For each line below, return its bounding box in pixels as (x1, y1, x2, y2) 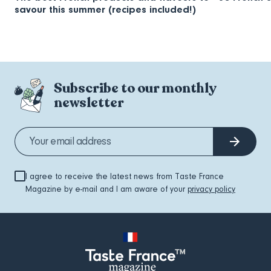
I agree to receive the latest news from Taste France (25, 172, 224, 182)
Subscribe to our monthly (54, 79, 217, 97)
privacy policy (188, 184, 235, 195)
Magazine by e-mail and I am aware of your (25, 184, 188, 195)
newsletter (54, 94, 125, 112)
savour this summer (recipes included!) (15, 4, 196, 16)
